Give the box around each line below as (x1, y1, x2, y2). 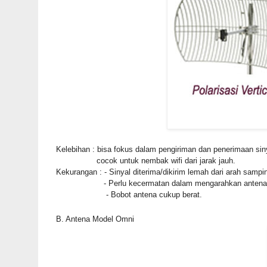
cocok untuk (55, 156, 141, 165)
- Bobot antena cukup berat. (55, 190, 250, 199)
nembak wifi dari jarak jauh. (141, 156, 235, 165)
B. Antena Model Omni (55, 214, 134, 223)
